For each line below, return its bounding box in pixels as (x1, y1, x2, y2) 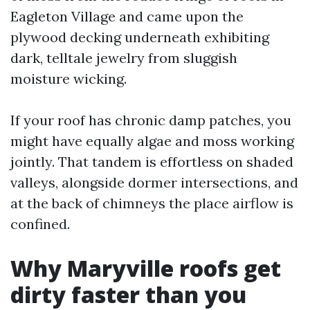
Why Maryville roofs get (10, 253, 281, 283)
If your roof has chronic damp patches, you (10, 111, 291, 129)
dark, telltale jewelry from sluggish (10, 49, 237, 66)
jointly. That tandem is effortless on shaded (10, 153, 293, 170)
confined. (10, 215, 70, 232)
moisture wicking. (10, 70, 127, 87)
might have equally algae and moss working (10, 132, 294, 149)
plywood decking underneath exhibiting (10, 28, 269, 46)
